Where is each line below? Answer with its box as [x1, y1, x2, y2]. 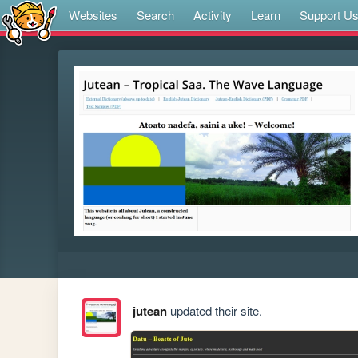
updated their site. [166, 302, 262, 320]
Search [137, 6, 174, 23]
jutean [132, 302, 167, 320]
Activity [193, 6, 232, 23]
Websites [69, 6, 117, 23]
